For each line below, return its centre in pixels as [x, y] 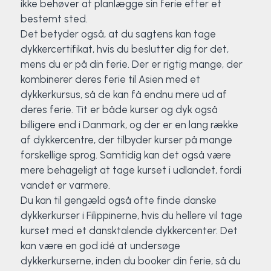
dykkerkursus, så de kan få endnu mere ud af [123, 95]
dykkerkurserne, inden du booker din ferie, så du [130, 261]
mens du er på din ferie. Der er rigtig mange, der [131, 64]
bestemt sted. [54, 19]
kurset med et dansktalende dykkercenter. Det [129, 231]
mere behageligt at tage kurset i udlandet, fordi [131, 170]
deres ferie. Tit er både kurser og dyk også [119, 110]
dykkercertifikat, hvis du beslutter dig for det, [124, 49]
